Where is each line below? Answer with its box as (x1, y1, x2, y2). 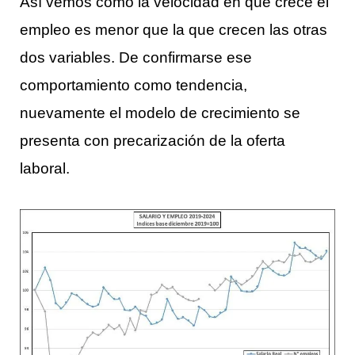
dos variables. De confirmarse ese (20, 48, 252, 66)
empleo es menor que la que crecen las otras (20, 20, 327, 38)
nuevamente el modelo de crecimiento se (20, 103, 300, 121)
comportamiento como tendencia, (20, 75, 247, 94)
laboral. (20, 158, 70, 177)
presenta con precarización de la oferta (20, 131, 285, 149)
